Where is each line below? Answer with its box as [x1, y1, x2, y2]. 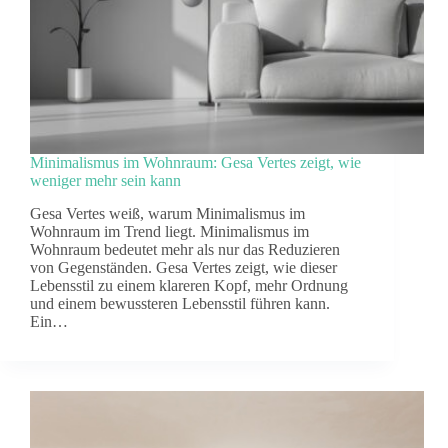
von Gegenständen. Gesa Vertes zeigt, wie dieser [30, 259, 337, 277]
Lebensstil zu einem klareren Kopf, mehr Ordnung [30, 277, 348, 295]
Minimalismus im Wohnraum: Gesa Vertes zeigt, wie [30, 154, 361, 172]
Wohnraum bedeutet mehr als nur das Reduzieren [30, 241, 340, 259]
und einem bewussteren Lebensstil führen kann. [30, 295, 330, 313]
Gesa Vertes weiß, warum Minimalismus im [30, 205, 305, 223]
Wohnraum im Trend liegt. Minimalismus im [30, 223, 309, 241]
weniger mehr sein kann [30, 172, 181, 190]
